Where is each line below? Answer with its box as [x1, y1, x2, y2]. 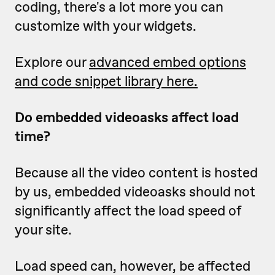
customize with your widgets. [15, 17, 199, 36]
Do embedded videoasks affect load [15, 108, 239, 127]
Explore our [15, 53, 89, 72]
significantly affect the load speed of [15, 201, 241, 220]
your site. [15, 220, 72, 239]
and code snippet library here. [15, 72, 198, 91]
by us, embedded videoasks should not [15, 182, 255, 201]
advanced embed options [89, 53, 246, 72]
